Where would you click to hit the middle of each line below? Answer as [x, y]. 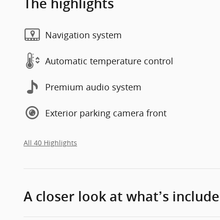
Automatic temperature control [109, 61]
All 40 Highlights [50, 143]
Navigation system [83, 35]
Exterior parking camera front [106, 113]
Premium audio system [93, 87]
